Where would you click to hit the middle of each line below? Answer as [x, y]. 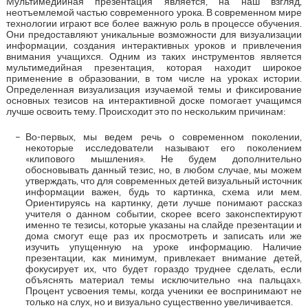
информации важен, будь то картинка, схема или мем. [164, 191]
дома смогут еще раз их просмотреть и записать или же [164, 235]
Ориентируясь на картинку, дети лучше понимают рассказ [164, 202]
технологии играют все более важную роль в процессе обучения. [154, 23]
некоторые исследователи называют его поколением [164, 147]
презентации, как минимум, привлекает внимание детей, [164, 257]
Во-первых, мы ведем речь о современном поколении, [164, 136]
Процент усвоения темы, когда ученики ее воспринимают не [164, 290]
